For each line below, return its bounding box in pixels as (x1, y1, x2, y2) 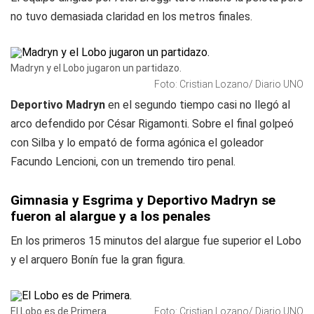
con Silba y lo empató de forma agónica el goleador (11, 136, 264, 149)
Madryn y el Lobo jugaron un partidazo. (11, 62, 182, 74)
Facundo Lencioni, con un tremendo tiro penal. (11, 155, 235, 168)
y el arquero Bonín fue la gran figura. (11, 253, 185, 266)
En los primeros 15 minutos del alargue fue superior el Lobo (11, 234, 301, 247)
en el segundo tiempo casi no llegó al (105, 98, 290, 111)
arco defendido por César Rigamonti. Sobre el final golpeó (11, 117, 294, 130)
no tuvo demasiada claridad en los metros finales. (11, 10, 252, 23)
